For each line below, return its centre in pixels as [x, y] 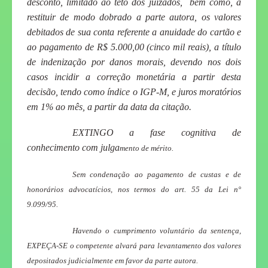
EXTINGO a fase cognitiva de [156, 133]
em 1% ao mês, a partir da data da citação [108, 106]
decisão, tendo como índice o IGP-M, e [101, 92]
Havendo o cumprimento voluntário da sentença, [156, 230]
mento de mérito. [147, 148]
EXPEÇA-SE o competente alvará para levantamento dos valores [134, 245]
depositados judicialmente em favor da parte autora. [112, 260]
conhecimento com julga [73, 148]
